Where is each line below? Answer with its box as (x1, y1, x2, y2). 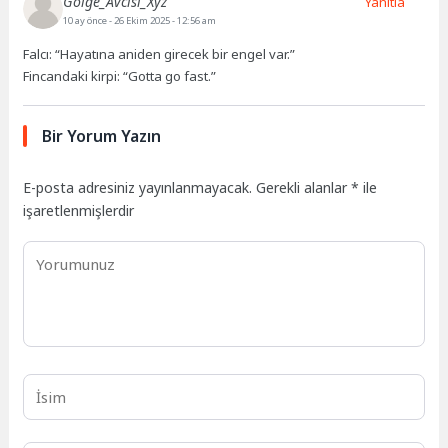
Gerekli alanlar (256, 178, 352, 198)
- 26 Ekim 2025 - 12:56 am (109, 13, 217, 27)
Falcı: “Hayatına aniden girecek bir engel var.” (23, 44, 296, 63)
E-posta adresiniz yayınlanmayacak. (23, 178, 253, 198)
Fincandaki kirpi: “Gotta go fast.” (23, 66, 217, 85)
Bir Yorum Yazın (42, 125, 162, 148)
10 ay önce (63, 13, 110, 27)
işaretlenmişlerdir (23, 201, 135, 221)
